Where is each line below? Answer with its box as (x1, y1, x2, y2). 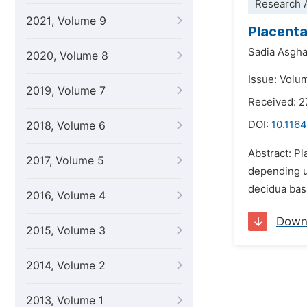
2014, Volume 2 (26, 259, 106, 272)
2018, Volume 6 (26, 119, 106, 132)
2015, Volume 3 (26, 224, 106, 237)
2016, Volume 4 (26, 189, 106, 202)
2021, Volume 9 (26, 14, 106, 27)
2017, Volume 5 (26, 154, 104, 167)
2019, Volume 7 (26, 84, 106, 97)
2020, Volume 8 (26, 49, 108, 62)
